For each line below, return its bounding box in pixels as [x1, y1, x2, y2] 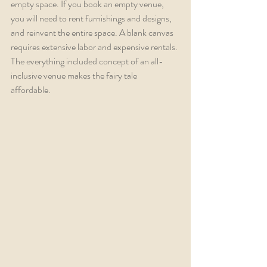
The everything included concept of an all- [11, 54, 163, 68]
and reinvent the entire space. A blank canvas [11, 25, 175, 39]
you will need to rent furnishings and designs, [11, 11, 173, 25]
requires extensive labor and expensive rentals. [11, 39, 179, 54]
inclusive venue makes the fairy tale [11, 68, 139, 82]
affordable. [11, 82, 52, 97]
